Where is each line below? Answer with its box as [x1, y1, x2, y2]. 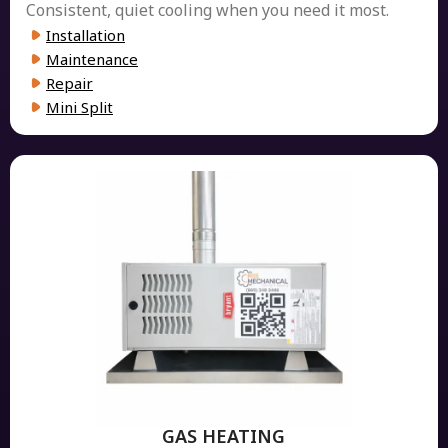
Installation [46, 24, 125, 45]
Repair [46, 72, 93, 93]
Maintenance [46, 48, 138, 69]
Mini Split [46, 96, 113, 117]
